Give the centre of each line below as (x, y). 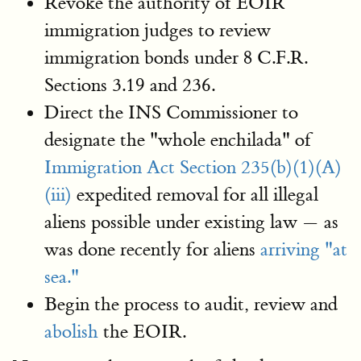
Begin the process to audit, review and (191, 304)
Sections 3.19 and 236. (130, 85)
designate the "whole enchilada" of (178, 140)
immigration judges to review (158, 30)
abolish (71, 332)
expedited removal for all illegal (195, 195)
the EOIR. (142, 332)
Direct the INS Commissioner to (171, 112)
